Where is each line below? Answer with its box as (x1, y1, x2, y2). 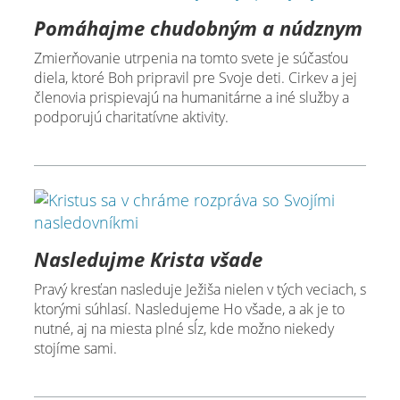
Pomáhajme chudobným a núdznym (33, 14, 362, 42)
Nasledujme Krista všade (33, 246, 262, 273)
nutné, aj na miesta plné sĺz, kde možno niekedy (33, 319, 334, 339)
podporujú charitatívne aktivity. (33, 107, 229, 128)
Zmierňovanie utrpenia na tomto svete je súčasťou (33, 48, 348, 69)
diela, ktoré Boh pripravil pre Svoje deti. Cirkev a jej (33, 68, 357, 88)
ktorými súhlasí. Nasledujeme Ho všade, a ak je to (33, 299, 345, 320)
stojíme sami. (33, 338, 117, 359)
